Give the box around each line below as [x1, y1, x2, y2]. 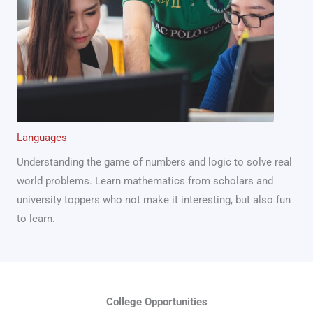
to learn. [17, 212, 55, 225]
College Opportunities [105, 295, 208, 308]
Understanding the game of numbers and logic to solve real [17, 155, 292, 168]
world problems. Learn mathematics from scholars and [17, 174, 273, 187]
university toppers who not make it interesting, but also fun [17, 193, 291, 206]
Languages [17, 131, 67, 144]
